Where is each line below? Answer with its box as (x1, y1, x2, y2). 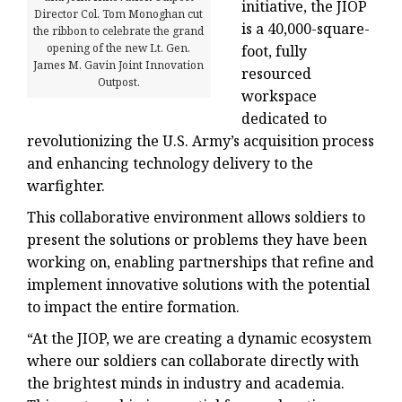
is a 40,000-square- (240, 18, 370, 39)
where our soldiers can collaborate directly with (27, 350, 359, 371)
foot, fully (240, 40, 307, 61)
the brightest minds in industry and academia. (27, 372, 345, 393)
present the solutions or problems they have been (27, 229, 367, 249)
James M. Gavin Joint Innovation (33, 57, 205, 74)
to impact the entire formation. (27, 296, 243, 317)
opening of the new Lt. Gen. (47, 40, 191, 57)
